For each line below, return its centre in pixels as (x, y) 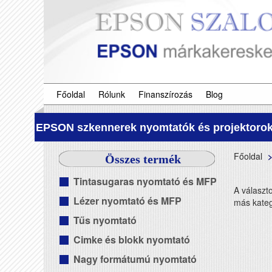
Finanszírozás (165, 94)
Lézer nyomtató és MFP (127, 201)
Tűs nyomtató (105, 220)
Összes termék (143, 159)
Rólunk (112, 94)
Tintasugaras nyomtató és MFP (145, 181)
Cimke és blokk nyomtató (132, 240)
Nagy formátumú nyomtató (135, 259)
